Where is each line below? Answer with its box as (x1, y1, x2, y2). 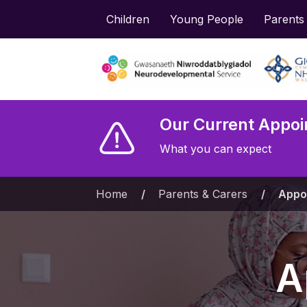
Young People (169, 12, 243, 26)
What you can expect (159, 142, 271, 156)
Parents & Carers (158, 187, 247, 201)
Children (106, 12, 149, 26)
